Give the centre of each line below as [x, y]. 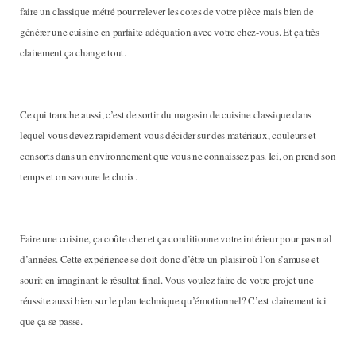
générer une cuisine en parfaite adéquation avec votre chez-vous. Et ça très [170, 32]
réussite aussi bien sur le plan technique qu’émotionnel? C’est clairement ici [173, 300]
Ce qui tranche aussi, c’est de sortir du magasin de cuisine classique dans [166, 114]
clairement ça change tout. [73, 52]
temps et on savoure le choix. [79, 176]
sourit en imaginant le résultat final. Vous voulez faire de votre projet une [167, 280]
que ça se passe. [51, 321]
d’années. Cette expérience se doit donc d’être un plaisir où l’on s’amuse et [170, 259]
